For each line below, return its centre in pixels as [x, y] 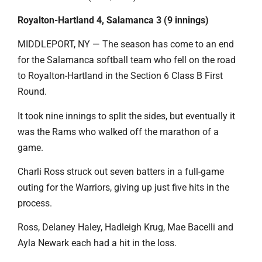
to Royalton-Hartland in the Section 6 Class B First [120, 76]
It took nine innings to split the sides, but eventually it [126, 116]
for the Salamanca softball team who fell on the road [127, 60]
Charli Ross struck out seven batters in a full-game [121, 172]
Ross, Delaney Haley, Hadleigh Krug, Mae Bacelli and [125, 227]
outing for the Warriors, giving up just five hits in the [123, 188]
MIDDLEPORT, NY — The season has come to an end [126, 44]
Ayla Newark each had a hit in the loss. [97, 243]
